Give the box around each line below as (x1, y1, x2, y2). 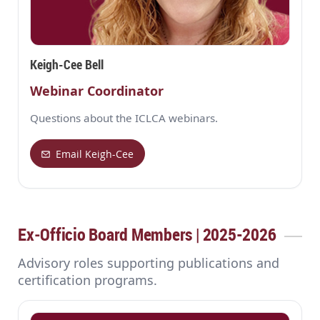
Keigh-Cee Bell (30, 56, 104, 74)
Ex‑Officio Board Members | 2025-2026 (18, 223, 276, 246)
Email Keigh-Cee (56, 146, 134, 161)
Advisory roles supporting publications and (18, 254, 279, 272)
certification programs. (18, 271, 157, 289)
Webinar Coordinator (30, 82, 164, 100)
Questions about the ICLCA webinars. (30, 111, 218, 126)
